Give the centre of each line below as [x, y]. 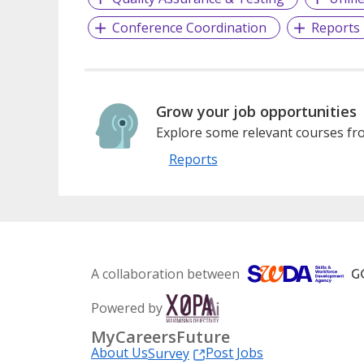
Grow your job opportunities [256, 111]
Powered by [127, 308]
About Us [119, 352]
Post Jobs [234, 352]
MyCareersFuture [160, 336]
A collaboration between [165, 273]
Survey [169, 353]
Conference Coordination [189, 27]
